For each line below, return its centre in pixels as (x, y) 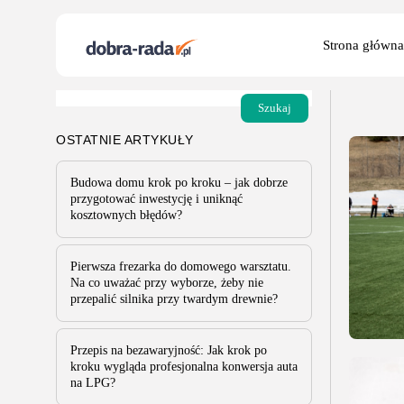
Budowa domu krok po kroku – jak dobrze (179, 183)
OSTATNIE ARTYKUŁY (125, 140)
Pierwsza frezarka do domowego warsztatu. (181, 266)
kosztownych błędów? (126, 215)
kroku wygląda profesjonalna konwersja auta (184, 367)
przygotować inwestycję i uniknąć (156, 199)
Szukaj (275, 108)
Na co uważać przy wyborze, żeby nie (167, 283)
